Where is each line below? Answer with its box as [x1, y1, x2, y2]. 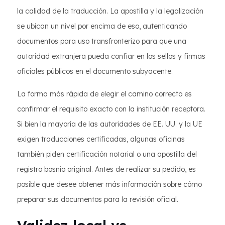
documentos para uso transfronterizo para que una [17, 37, 186, 46]
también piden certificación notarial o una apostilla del [17, 150, 197, 159]
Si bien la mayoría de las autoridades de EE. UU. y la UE [17, 120, 202, 129]
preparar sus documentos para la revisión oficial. [17, 195, 178, 204]
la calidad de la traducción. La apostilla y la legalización [17, 7, 203, 16]
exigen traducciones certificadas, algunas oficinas [17, 135, 185, 144]
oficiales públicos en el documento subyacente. [17, 67, 173, 76]
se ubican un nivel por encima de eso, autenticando [17, 22, 187, 31]
